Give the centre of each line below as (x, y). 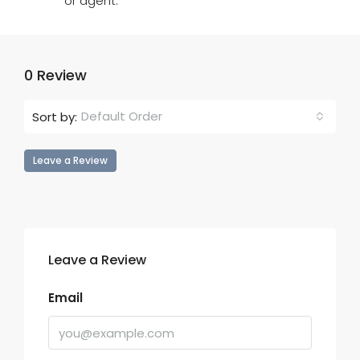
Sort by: (55, 117)
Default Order (122, 116)
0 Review (55, 75)
